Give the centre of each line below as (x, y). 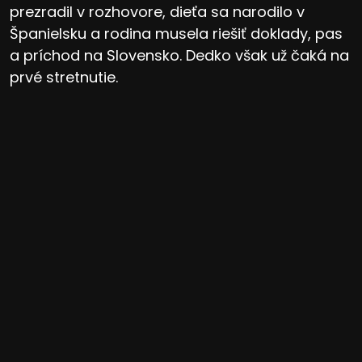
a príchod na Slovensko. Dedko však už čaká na (179, 55)
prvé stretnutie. (64, 77)
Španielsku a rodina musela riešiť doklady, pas (176, 33)
